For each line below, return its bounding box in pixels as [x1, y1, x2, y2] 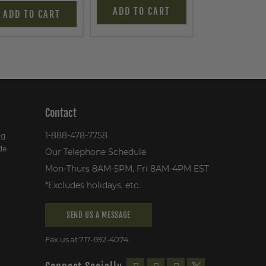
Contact [45, 106, 77, 119]
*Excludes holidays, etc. [45, 180, 140, 191]
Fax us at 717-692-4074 [45, 235, 129, 244]
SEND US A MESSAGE [66, 210, 131, 220]
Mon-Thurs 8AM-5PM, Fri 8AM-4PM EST [45, 163, 209, 174]
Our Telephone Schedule [45, 147, 146, 157]
